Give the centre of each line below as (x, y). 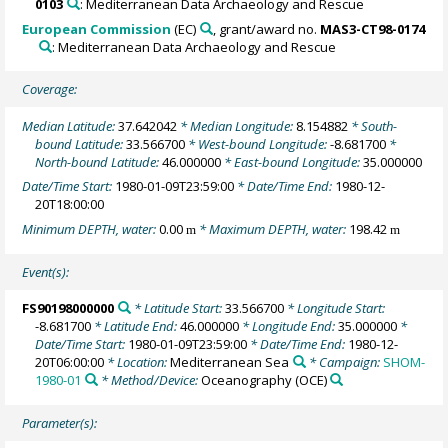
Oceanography (246, 380)
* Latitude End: (136, 326)
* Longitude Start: (334, 308)
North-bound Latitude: (99, 161)
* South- (373, 125)
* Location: (137, 362)
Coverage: (50, 89)
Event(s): (46, 272)
